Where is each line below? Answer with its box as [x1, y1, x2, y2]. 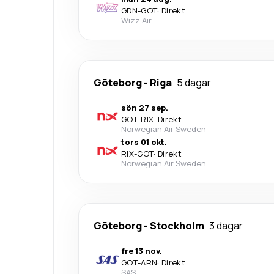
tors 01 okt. [121, 136, 167, 147]
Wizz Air [121, 14, 152, 26]
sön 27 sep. [121, 102, 168, 113]
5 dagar [177, 75, 211, 89]
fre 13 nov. [121, 245, 162, 256]
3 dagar [209, 218, 243, 232]
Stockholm [150, 218, 204, 232]
